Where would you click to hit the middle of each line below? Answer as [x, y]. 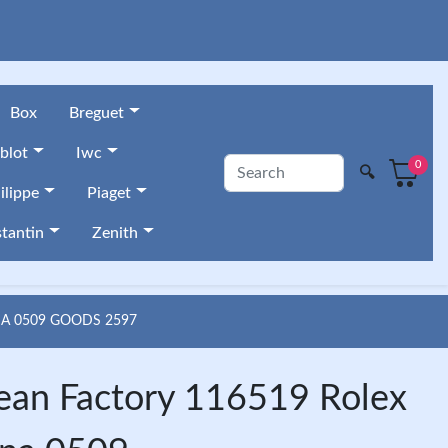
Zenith [114, 233]
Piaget [108, 193]
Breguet [96, 113]
